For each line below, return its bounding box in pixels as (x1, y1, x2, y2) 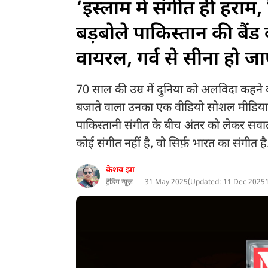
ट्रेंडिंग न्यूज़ (106, 178, 133, 187)
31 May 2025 (145, 178, 188, 187)
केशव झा (106, 165, 135, 176)
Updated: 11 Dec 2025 (190, 178, 265, 187)
